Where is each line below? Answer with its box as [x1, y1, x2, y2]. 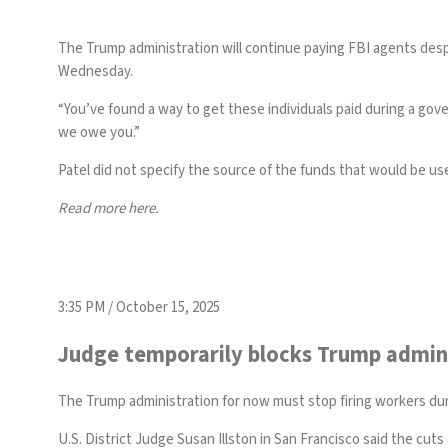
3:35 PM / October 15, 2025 [58, 297, 220, 318]
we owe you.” [58, 122, 140, 143]
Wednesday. [58, 61, 133, 82]
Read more [58, 198, 128, 219]
